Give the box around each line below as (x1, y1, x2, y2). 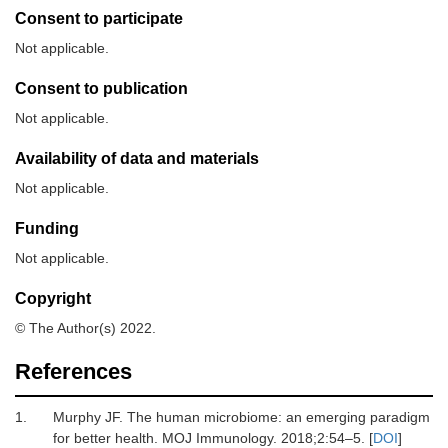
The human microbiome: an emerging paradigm (126, 409, 430, 426)
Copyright (15, 290, 91, 308)
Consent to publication (15, 80, 188, 98)
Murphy (52, 409, 101, 426)
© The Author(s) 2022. (15, 320, 156, 337)
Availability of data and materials (15, 150, 259, 168)
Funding (15, 220, 79, 238)
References (15, 359, 132, 385)
